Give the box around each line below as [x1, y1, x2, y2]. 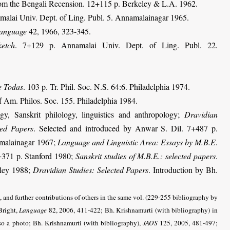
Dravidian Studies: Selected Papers [32, 164, 149, 175]
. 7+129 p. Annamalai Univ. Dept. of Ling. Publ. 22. [15, 39, 218, 50]
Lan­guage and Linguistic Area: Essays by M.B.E [57, 136, 216, 147]
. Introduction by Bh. [148, 164, 218, 175]
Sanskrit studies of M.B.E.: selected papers [75, 150, 216, 161]
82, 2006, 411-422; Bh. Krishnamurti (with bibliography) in [47, 205, 218, 215]
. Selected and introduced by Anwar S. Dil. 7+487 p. [33, 122, 218, 133]
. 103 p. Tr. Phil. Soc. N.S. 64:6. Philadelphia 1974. [23, 81, 190, 92]
